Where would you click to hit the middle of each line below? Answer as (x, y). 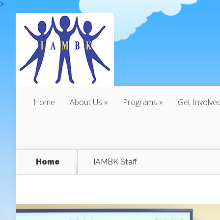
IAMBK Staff (115, 162)
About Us (86, 102)
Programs (140, 102)
